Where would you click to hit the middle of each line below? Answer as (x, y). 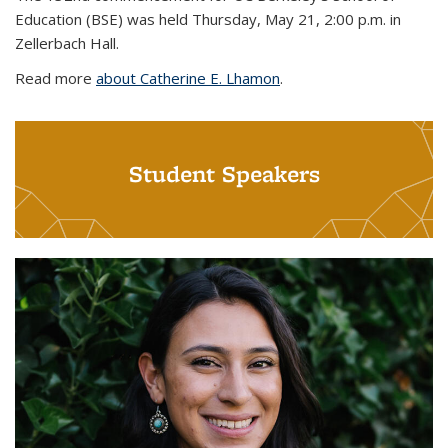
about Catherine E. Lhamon (188, 77)
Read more (55, 77)
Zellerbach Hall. (67, 42)
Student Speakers (224, 173)
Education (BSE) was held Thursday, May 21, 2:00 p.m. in (208, 18)
